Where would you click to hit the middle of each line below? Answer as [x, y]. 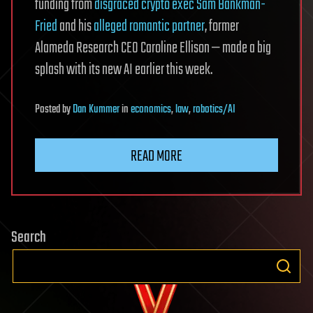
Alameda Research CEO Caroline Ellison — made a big [153, 49]
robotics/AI [214, 110]
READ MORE [156, 157]
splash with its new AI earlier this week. [124, 70]
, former [222, 27]
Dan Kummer [96, 110]
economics [151, 110]
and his [75, 27]
